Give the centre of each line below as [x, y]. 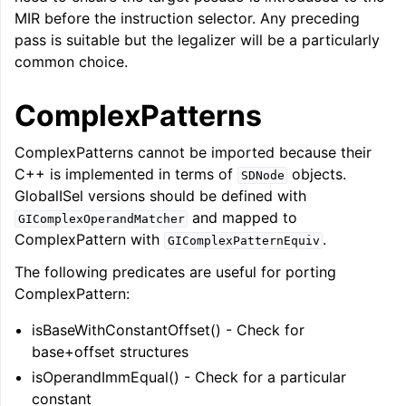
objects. [317, 174]
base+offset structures [111, 352]
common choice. [71, 62]
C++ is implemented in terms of [126, 174]
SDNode [262, 175]
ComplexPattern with [89, 239]
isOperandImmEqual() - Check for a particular [189, 377]
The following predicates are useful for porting [175, 272]
